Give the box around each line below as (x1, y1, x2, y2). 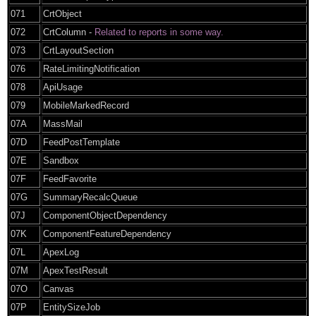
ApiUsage (43, 81, 83, 92)
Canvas (43, 283, 74, 294)
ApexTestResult (43, 265, 108, 276)
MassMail (43, 118, 83, 129)
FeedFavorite (43, 173, 97, 184)
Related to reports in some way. (95, 26, 224, 37)
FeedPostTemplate (43, 136, 120, 147)
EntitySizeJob (43, 301, 100, 312)
